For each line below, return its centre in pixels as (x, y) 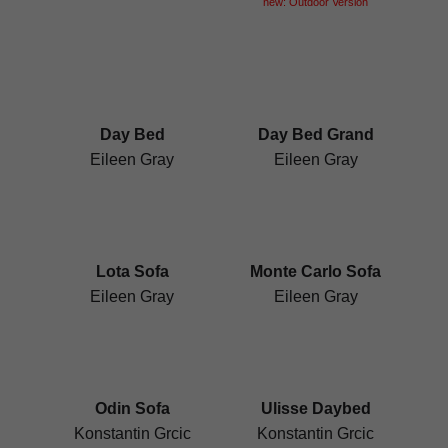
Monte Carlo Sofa (316, 271)
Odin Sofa (132, 408)
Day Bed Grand (315, 134)
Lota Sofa (132, 271)
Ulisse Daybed (315, 408)
